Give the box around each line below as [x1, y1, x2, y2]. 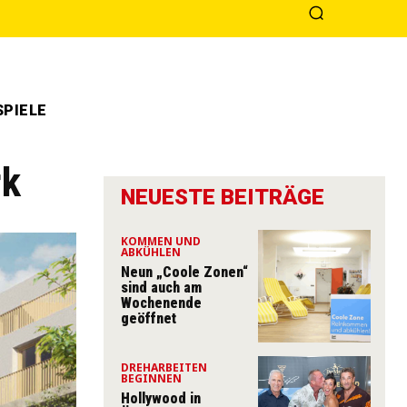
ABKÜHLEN [121, 244, 181, 260]
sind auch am [121, 279, 202, 296]
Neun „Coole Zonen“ [121, 263, 248, 281]
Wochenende [121, 294, 202, 312]
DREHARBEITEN [121, 359, 207, 375]
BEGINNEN [121, 370, 182, 386]
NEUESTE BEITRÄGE [121, 184, 324, 210]
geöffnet [121, 310, 176, 327]
